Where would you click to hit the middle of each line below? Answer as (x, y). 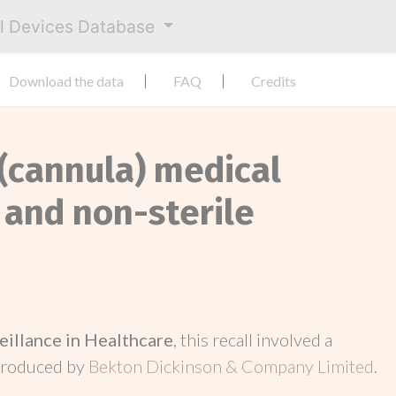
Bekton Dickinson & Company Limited (231, 366)
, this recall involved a (253, 339)
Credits (274, 81)
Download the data (66, 81)
